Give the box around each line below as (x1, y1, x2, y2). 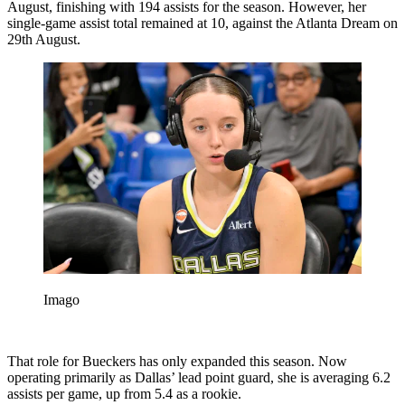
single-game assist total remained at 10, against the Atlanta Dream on (7, 14, 398, 31)
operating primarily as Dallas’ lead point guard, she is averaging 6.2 (7, 370, 391, 386)
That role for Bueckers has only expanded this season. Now (7, 353, 347, 370)
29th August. (7, 31, 80, 47)
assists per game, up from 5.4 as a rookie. (7, 386, 241, 402)
